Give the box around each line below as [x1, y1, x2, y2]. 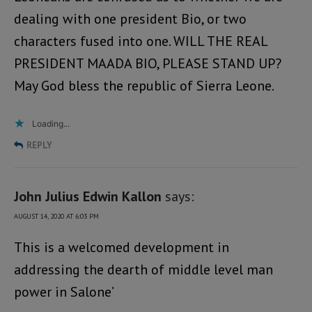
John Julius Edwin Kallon [14, 187, 162, 206]
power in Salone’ [14, 283, 114, 302]
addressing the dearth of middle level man [14, 260, 273, 279]
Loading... [32, 118, 70, 130]
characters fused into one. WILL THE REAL [14, 32, 267, 51]
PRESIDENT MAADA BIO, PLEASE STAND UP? [14, 54, 281, 73]
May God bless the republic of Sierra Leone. [14, 77, 274, 95]
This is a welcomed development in [14, 238, 229, 257]
